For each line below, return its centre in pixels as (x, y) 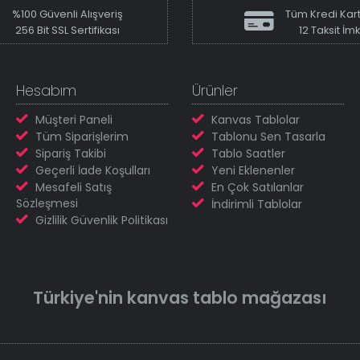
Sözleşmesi (47, 204)
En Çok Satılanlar (258, 188)
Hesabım (46, 91)
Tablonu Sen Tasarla (268, 137)
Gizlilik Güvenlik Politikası (102, 221)
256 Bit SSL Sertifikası (67, 31)
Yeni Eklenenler (253, 171)
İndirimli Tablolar (257, 205)
